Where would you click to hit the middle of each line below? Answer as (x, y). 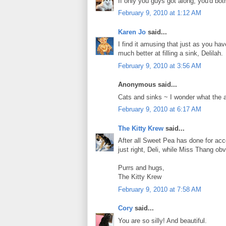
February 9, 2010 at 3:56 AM (160, 66)
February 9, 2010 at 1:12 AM (160, 13)
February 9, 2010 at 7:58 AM (160, 189)
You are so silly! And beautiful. (162, 220)
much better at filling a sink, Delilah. (171, 53)
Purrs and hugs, (141, 168)
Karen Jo (132, 32)
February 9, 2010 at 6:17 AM (160, 109)
